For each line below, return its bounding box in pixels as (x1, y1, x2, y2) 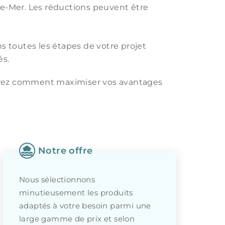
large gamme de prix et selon (19, 214, 135, 223)
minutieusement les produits (19, 188, 133, 197)
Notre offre (38, 145, 93, 156)
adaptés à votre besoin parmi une (19, 201, 151, 210)
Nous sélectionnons (19, 175, 95, 184)
